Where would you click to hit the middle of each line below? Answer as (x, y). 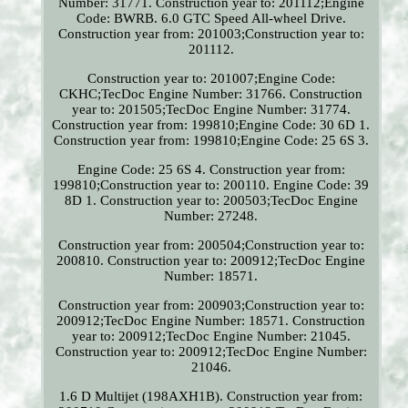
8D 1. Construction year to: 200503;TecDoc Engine (211, 201)
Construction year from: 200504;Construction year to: (211, 245)
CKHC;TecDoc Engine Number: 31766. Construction (211, 94)
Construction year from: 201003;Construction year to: (211, 34)
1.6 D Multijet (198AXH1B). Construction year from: (211, 397)
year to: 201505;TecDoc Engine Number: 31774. (211, 110)
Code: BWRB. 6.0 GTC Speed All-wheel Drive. (211, 19)
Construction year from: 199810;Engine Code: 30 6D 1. (211, 125)
